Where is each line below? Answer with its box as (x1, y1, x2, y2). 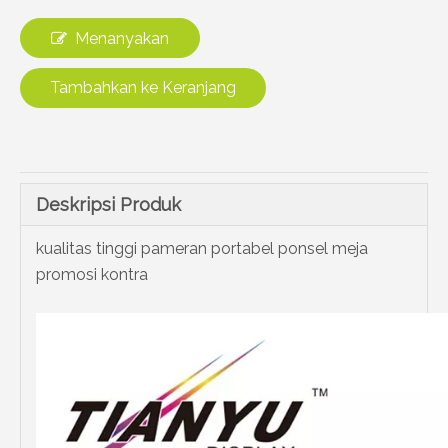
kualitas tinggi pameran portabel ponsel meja (36, 239, 368, 258)
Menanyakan (75, 29, 169, 48)
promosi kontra (36, 265, 148, 284)
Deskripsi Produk (36, 194, 181, 215)
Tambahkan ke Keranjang (50, 78, 236, 97)
